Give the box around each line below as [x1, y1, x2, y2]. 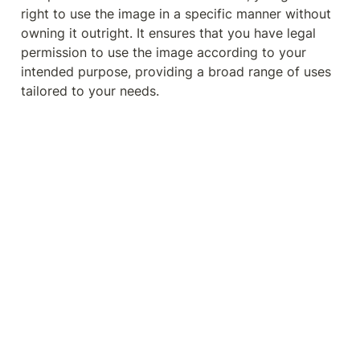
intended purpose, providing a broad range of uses [21, 63, 331, 80]
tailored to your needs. [21, 83, 159, 99]
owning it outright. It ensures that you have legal [21, 25, 316, 41]
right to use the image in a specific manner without [21, 6, 331, 22]
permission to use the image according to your [21, 44, 306, 60]
